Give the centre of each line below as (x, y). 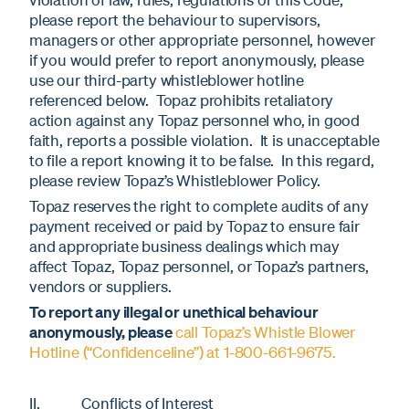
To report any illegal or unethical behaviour (174, 312)
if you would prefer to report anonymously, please (197, 60)
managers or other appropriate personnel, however (202, 40)
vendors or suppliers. (100, 287)
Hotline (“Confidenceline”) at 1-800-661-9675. (183, 352)
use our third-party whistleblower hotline (167, 80)
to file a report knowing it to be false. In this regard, (202, 161)
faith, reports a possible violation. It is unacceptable (204, 141)
